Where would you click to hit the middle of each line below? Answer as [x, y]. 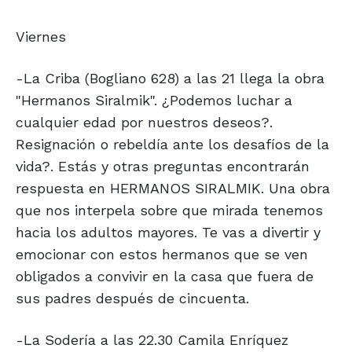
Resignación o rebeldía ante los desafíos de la [172, 145]
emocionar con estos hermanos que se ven [162, 255]
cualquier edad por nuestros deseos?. [144, 123]
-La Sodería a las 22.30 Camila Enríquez [152, 340]
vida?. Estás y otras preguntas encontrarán [163, 167]
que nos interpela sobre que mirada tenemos [169, 211]
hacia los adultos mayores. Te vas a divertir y [168, 233]
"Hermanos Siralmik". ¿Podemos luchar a [154, 101]
